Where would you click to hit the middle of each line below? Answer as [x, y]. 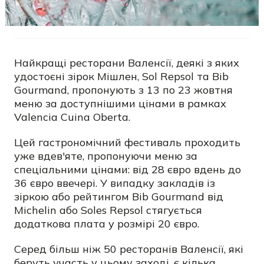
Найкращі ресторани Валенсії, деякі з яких [127, 63]
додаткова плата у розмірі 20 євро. [107, 224]
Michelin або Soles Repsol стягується [108, 210]
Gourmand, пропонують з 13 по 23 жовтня [123, 90]
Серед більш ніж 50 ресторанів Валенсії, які [129, 249]
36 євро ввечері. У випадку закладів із [115, 183]
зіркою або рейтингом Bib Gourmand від [119, 197]
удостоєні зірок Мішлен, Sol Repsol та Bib [121, 76]
